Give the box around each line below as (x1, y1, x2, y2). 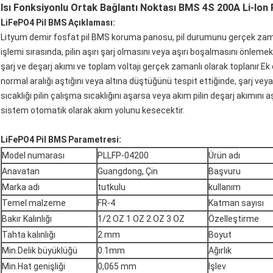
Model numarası (2, 151, 65, 161)
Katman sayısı (208, 198, 264, 208)
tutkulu (97, 182, 126, 193)
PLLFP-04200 (97, 151, 149, 161)
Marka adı (2, 182, 40, 193)
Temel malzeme (2, 198, 66, 208)
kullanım (208, 182, 241, 193)
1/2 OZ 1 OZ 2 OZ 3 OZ (97, 214, 185, 224)
